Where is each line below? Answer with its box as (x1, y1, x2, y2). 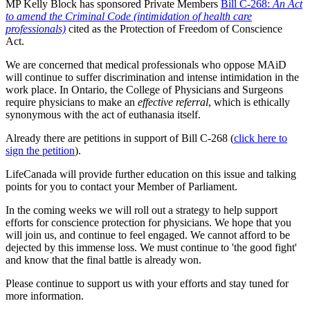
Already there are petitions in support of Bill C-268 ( (6, 132, 234, 145)
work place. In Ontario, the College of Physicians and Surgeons (6, 84, 283, 96)
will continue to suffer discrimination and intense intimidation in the (6, 71, 299, 84)
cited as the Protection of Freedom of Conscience (66, 23, 282, 35)
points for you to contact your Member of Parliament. (6, 181, 237, 193)
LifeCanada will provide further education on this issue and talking (6, 168, 296, 181)
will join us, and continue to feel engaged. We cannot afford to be (6, 229, 290, 241)
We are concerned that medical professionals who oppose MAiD (6, 59, 286, 71)
